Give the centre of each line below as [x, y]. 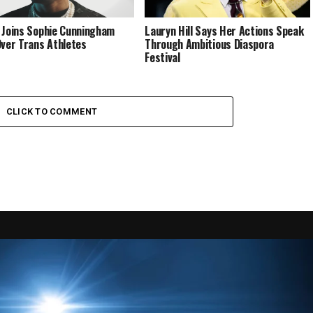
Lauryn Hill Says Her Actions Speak [224, 30]
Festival [162, 57]
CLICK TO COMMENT [52, 111]
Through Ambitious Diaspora [209, 44]
